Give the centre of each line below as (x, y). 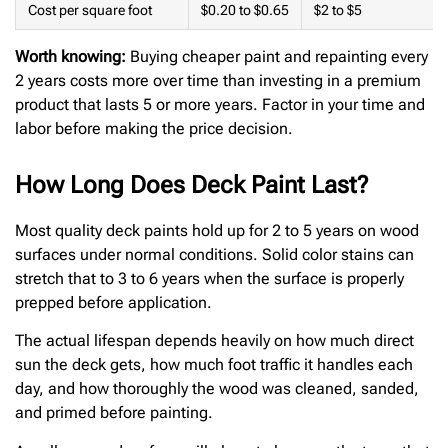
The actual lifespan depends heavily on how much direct (214, 341)
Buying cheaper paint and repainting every (277, 56)
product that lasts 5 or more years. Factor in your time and (220, 104)
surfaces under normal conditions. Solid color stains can (214, 254)
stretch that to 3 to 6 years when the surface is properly (209, 278)
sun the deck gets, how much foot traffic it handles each (214, 365)
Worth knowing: (70, 56)
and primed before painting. (114, 413)
